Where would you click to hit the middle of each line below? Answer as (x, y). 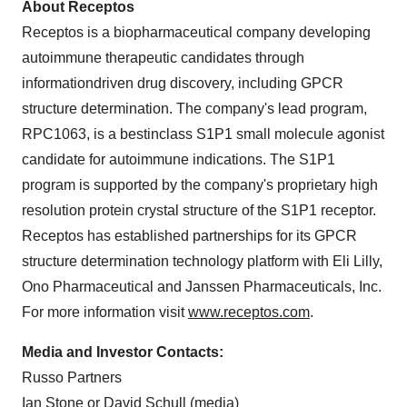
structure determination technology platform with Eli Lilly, (202, 261)
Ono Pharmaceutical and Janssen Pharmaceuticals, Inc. (202, 287)
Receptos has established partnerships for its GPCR (189, 236)
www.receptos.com (249, 312)
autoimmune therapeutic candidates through (163, 58)
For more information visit (105, 312)
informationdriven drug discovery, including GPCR (183, 83)
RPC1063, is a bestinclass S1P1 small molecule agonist (203, 134)
